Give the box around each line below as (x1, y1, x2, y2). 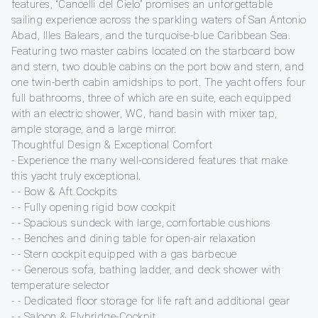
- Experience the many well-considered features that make (11, 153, 288, 167)
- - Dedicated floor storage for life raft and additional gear (11, 294, 290, 307)
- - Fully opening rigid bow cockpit (11, 200, 176, 214)
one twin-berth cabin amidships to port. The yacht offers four (11, 75, 306, 89)
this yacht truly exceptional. (11, 169, 141, 182)
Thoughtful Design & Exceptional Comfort (11, 138, 213, 151)
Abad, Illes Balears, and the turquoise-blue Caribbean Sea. (11, 28, 291, 42)
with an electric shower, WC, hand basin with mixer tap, (11, 106, 278, 120)
